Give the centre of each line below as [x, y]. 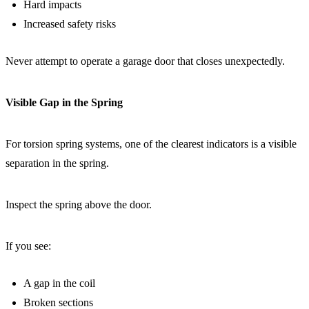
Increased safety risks [70, 24]
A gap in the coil [59, 283]
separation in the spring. [57, 163]
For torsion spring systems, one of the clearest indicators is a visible [151, 144]
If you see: [28, 246]
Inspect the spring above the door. [79, 205]
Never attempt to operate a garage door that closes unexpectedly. [145, 61]
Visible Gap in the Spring [64, 102]
